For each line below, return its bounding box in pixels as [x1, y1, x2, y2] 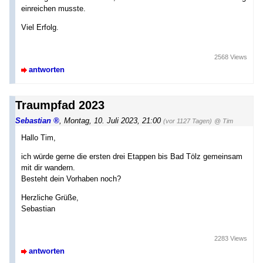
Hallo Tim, [21, 133, 56, 142]
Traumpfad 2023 [15, 98, 104, 112]
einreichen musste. [21, 4, 86, 13]
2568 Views [214, 53, 247, 60]
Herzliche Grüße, [21, 193, 79, 203]
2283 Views [214, 235, 247, 242]
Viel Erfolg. [21, 22, 59, 32]
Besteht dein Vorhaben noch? [21, 174, 121, 184]
